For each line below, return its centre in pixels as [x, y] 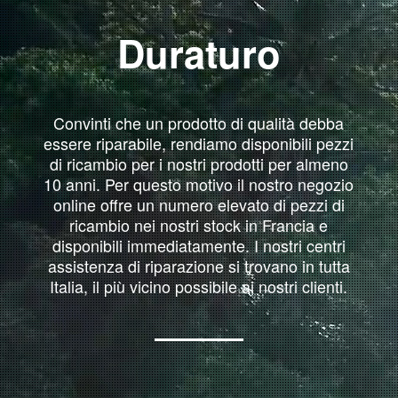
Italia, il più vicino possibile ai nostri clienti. [199, 286]
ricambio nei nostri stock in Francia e [199, 224]
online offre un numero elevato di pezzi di [199, 204]
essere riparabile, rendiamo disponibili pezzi [199, 143]
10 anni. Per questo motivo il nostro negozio [199, 183]
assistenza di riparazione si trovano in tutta [199, 265]
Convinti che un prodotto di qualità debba [199, 122]
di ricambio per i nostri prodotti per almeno [199, 163]
